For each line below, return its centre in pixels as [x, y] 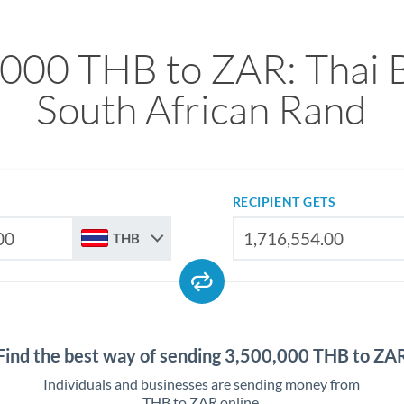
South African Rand [202, 109]
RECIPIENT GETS [284, 202]
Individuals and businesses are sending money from [202, 384]
